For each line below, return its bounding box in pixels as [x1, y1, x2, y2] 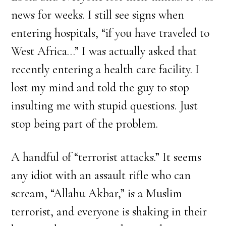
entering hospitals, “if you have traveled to [11, 26, 210, 40]
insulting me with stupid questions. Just [11, 98, 198, 113]
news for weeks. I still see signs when [11, 8, 185, 22]
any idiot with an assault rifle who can [11, 168, 191, 183]
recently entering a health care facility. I [11, 62, 200, 77]
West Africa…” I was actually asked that [11, 44, 197, 59]
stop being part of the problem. [11, 117, 158, 131]
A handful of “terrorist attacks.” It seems [11, 150, 202, 164]
